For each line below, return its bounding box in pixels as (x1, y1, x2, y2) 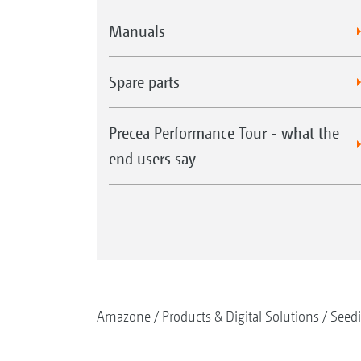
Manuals (108, 21, 165, 40)
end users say (108, 148, 196, 168)
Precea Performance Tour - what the (108, 122, 339, 142)
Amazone (96, 307, 151, 325)
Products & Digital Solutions (161, 307, 319, 325)
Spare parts (108, 72, 180, 91)
